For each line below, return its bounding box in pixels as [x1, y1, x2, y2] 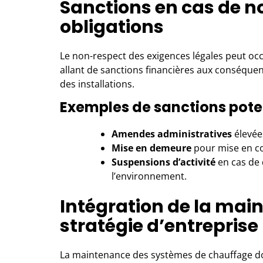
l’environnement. [112, 170, 187, 183]
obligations [60, 15, 164, 39]
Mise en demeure [112, 141, 191, 154]
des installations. [60, 77, 134, 90]
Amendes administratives [112, 127, 232, 140]
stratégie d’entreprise [60, 214, 258, 238]
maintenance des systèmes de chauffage [70, 248, 252, 261]
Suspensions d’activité [112, 156, 215, 168]
